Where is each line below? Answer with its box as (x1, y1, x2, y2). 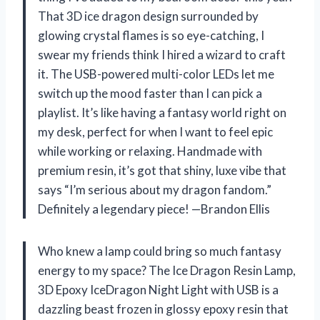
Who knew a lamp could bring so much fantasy (38, 243, 281, 259)
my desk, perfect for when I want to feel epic (38, 124, 273, 139)
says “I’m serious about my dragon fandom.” (38, 181, 271, 197)
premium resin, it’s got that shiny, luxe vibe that (38, 162, 286, 178)
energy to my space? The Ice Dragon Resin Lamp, (38, 262, 296, 278)
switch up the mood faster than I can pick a (38, 85, 262, 101)
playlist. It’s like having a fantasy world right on (38, 104, 286, 120)
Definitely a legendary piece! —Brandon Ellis (38, 201, 270, 216)
